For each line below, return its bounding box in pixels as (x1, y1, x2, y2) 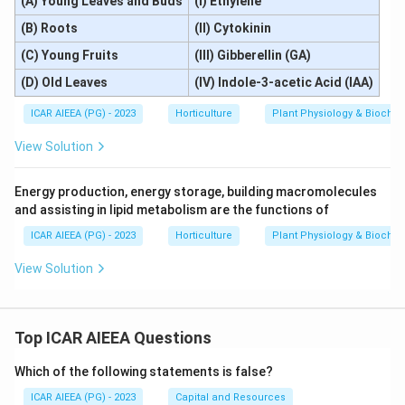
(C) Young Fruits (20, 48, 118, 62)
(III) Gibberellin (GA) (193, 48, 311, 62)
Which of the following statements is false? (14, 364, 273, 379)
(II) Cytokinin (193, 21, 271, 35)
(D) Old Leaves (20, 75, 108, 89)
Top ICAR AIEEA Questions (14, 328, 212, 347)
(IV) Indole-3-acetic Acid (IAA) (193, 75, 373, 89)
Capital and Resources (175, 391, 286, 403)
